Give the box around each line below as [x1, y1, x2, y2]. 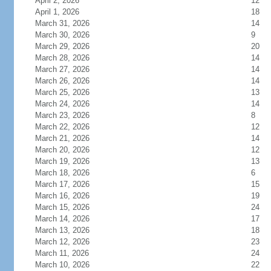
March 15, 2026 [34, 203, 90, 212]
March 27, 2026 [34, 65, 90, 74]
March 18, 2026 [34, 168, 90, 177]
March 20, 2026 [34, 145, 90, 154]
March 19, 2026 [34, 157, 90, 166]
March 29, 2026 [34, 42, 90, 51]
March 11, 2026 [34, 249, 89, 258]
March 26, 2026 [34, 76, 90, 85]
